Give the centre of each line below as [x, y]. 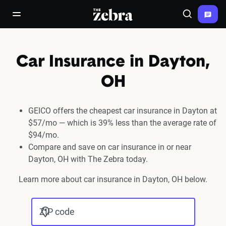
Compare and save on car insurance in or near [110, 147]
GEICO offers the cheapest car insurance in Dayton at [123, 111]
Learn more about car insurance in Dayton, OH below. [113, 179]
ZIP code [57, 212]
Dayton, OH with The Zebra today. [88, 159]
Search [199, 18]
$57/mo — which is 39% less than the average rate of [122, 123]
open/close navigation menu [62, 18]
